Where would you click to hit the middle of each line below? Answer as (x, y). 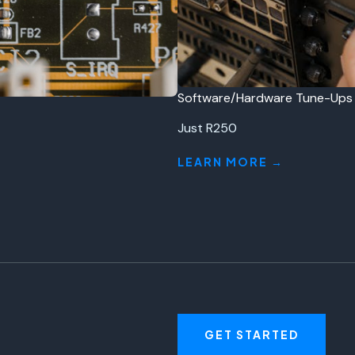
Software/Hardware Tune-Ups (265, 98)
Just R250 (207, 128)
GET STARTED (252, 334)
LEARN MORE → (231, 162)
